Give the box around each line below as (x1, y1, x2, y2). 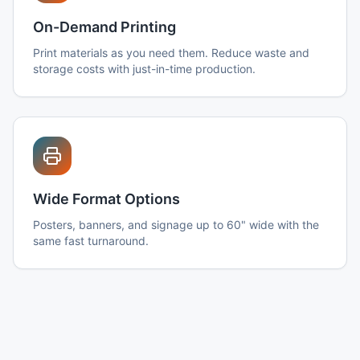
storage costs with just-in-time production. (33, 62, 256, 76)
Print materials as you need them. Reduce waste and (33, 46, 309, 59)
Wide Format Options (33, 190, 180, 207)
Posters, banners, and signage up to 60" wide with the (33, 218, 319, 231)
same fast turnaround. (33, 234, 149, 247)
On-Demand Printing (33, 18, 176, 35)
